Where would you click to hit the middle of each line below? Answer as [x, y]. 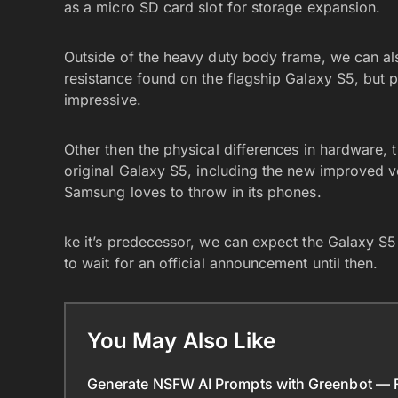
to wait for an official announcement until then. [223, 263]
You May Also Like [182, 341]
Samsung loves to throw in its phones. [193, 192]
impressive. [105, 99]
